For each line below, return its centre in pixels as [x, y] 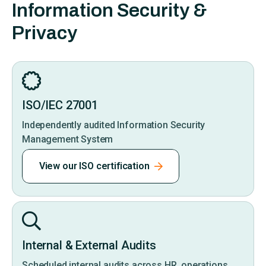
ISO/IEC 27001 [60, 105]
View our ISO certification [94, 166]
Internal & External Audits [89, 246]
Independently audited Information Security [114, 125]
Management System [68, 139]
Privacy [45, 33]
